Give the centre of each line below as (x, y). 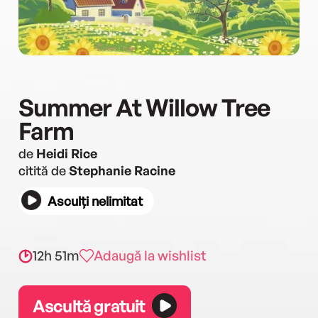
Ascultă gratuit (89, 306)
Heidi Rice (67, 153)
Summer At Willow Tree (144, 107)
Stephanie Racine (122, 170)
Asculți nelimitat (95, 201)
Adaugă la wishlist (150, 256)
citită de (44, 170)
